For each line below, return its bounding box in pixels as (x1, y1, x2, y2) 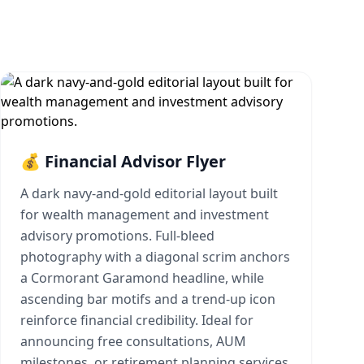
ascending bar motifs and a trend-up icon (20, 290, 275, 308)
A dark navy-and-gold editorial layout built (20, 184, 278, 202)
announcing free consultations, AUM (20, 332, 246, 350)
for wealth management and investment (20, 206, 269, 223)
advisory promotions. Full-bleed (20, 227, 214, 245)
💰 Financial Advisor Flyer (20, 150, 226, 172)
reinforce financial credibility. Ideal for (20, 311, 253, 329)
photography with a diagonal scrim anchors (20, 248, 290, 266)
